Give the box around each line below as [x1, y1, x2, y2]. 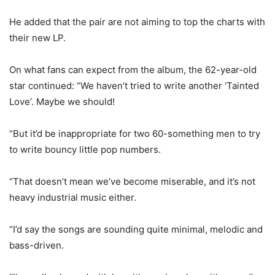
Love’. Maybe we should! [9, 96, 115, 107]
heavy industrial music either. [9, 192, 136, 203]
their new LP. [9, 32, 66, 44]
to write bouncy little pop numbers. [9, 144, 161, 155]
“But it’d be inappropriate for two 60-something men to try [9, 128, 260, 139]
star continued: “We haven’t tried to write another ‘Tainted [9, 80, 259, 91]
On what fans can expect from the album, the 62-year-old [9, 64, 257, 76]
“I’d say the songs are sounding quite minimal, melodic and [9, 223, 263, 235]
